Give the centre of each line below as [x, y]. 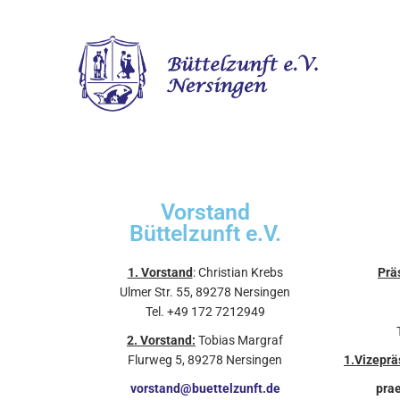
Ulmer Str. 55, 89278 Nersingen [205, 292]
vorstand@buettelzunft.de [205, 388]
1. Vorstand [160, 272]
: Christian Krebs [237, 272]
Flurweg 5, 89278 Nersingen [205, 359]
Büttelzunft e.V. [205, 233]
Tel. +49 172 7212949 [205, 311]
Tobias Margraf [239, 340]
